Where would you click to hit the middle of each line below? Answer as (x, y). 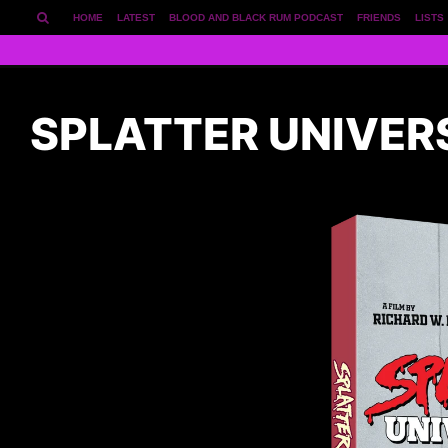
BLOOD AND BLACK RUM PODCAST (256, 17)
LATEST (136, 17)
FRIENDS (379, 17)
